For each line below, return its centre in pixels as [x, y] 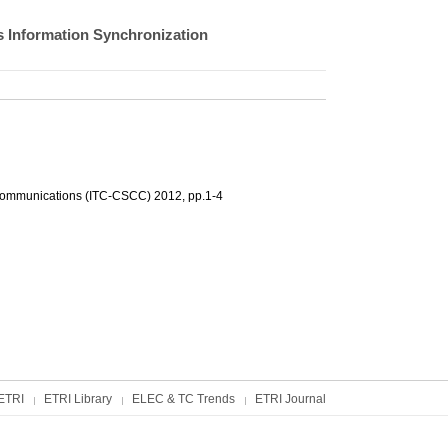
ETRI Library [78, 399]
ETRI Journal [290, 399]
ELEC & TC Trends [183, 399]
